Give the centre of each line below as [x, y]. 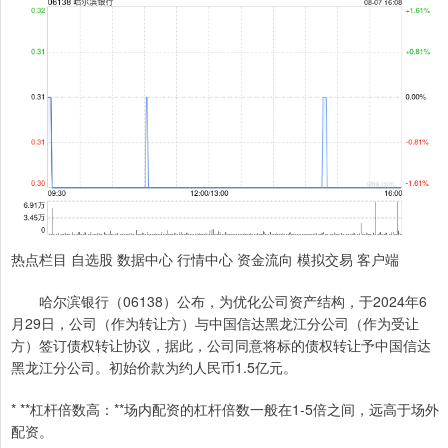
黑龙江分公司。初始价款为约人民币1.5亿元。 [154, 366]
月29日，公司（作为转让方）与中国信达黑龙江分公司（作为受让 [215, 322]
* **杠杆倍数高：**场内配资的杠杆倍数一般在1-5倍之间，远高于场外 [225, 408]
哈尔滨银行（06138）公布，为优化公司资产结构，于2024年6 [219, 300]
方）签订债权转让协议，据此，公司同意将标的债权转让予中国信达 [221, 344]
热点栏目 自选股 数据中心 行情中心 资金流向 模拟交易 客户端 [205, 258]
